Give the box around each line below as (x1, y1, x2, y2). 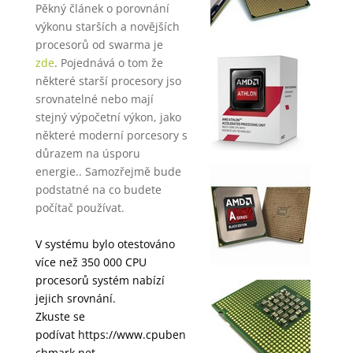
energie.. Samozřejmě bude (35, 163, 181, 179)
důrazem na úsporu (35, 145, 140, 161)
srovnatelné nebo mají (35, 91, 154, 106)
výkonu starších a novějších (35, 18, 180, 34)
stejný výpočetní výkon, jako (35, 109, 181, 124)
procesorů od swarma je (35, 36, 163, 52)
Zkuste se (35, 308, 85, 324)
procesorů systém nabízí (35, 272, 165, 288)
